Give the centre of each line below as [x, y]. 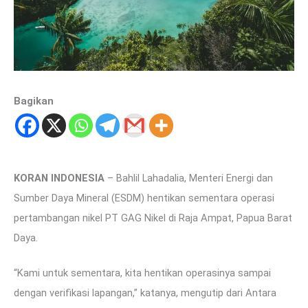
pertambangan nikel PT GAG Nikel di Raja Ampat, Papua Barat [153, 218]
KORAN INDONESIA [59, 178]
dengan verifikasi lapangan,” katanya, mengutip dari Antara [145, 293]
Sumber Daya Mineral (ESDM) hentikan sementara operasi [144, 198]
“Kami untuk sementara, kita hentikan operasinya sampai [142, 273]
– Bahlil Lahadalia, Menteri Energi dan [189, 178]
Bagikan [34, 101]
